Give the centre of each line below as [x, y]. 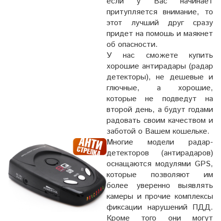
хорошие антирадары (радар [160, 66]
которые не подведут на [160, 99]
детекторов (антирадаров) [160, 153]
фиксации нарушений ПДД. [160, 207]
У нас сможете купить [160, 55]
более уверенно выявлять [160, 185]
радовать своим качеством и [160, 120]
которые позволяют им [160, 175]
